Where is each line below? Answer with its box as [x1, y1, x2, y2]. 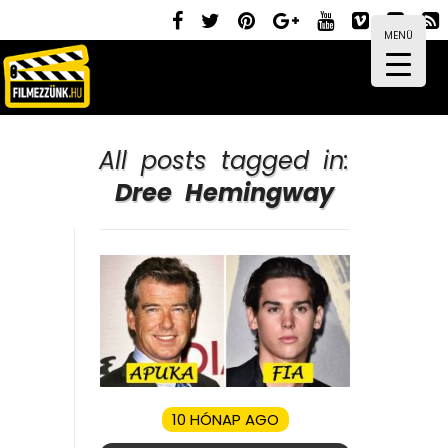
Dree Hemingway [114, 176, 334, 209]
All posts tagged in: [99, 144, 349, 177]
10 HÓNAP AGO [171, 408, 279, 430]
